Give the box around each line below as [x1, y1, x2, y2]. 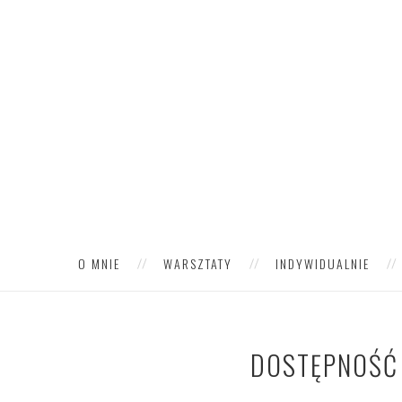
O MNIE [78, 254, 120, 273]
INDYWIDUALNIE [275, 254, 370, 273]
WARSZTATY [163, 254, 232, 273]
